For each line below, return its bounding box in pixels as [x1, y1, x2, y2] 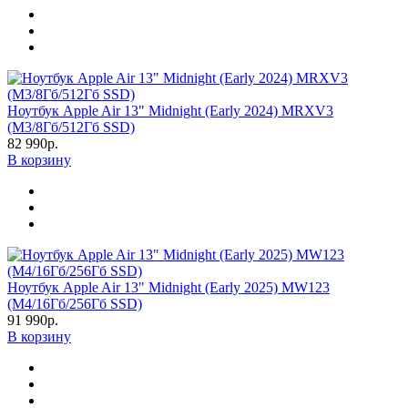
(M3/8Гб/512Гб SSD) [7, 118, 135, 135]
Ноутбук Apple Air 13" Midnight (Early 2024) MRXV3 [7, 102, 333, 118]
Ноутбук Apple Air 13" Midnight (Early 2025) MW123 [7, 279, 330, 295]
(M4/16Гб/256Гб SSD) [7, 295, 142, 311]
